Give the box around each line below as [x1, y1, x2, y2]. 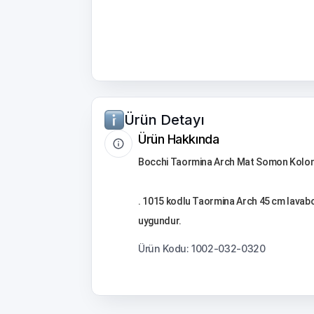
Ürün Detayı [124, 111, 205, 128]
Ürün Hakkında [138, 132, 219, 146]
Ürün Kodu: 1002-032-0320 [138, 243, 266, 254]
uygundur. [138, 215, 182, 226]
